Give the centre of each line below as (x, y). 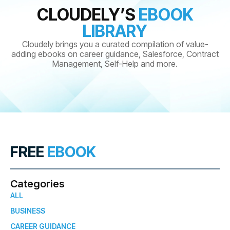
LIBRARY (115, 31)
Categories (37, 184)
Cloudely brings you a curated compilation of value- (115, 44)
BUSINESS (28, 210)
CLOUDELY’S (88, 15)
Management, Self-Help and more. (115, 64)
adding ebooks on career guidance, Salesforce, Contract (115, 54)
